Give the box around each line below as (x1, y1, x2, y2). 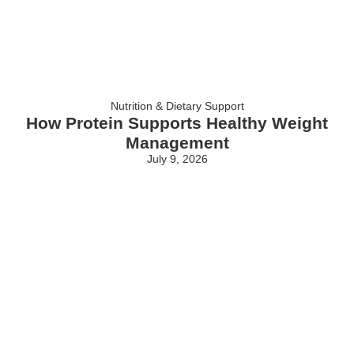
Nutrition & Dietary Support (110, 99, 244, 112)
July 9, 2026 (146, 152, 208, 165)
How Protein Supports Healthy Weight (26, 113, 328, 132)
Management (125, 133, 229, 152)
